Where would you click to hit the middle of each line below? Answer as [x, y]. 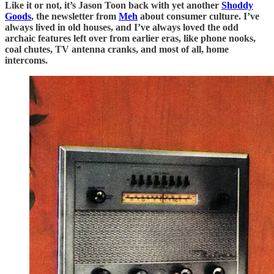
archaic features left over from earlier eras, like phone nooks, [130, 38]
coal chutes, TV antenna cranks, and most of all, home [117, 49]
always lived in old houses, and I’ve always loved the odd [122, 27]
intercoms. [26, 60]
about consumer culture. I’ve [198, 16]
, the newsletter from [75, 16]
